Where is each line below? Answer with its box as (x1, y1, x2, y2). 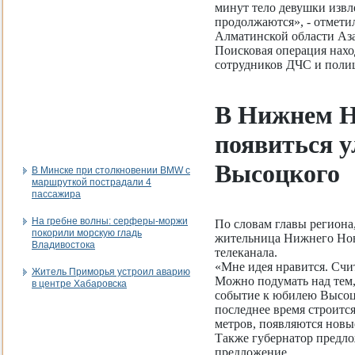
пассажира (32, 189, 81, 200)
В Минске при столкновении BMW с (32, 165, 190, 176)
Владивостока (32, 239, 95, 250)
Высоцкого (215, 159, 340, 188)
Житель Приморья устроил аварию (32, 266, 190, 277)
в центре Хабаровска (32, 278, 127, 289)
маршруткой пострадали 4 (32, 177, 151, 188)
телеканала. (215, 246, 277, 259)
